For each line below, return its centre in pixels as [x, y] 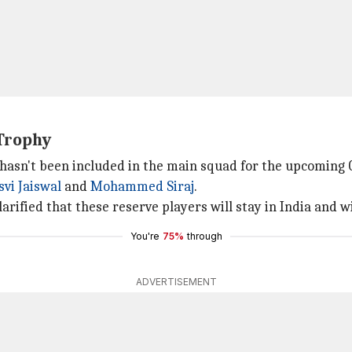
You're [145, 236]
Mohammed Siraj [142, 187]
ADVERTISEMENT [176, 282]
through [204, 236]
